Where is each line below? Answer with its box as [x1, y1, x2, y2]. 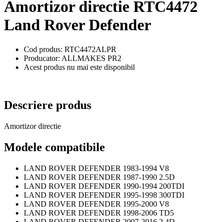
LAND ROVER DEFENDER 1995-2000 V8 [24, 199, 169, 208]
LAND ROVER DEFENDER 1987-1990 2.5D [24, 172, 175, 181]
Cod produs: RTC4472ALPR [24, 45, 116, 54]
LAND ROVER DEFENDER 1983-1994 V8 [24, 164, 169, 172]
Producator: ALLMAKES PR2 [24, 54, 121, 62]
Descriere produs [4, 98, 91, 111]
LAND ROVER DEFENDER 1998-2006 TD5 [24, 208, 174, 217]
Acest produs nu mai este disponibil [24, 62, 135, 71]
